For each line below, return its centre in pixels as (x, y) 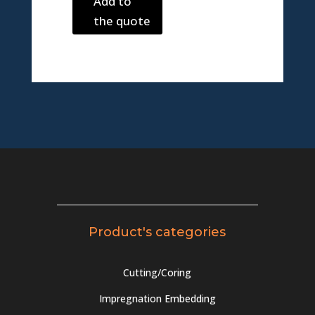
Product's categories (157, 232)
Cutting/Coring (157, 272)
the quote (122, 20)
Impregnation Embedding (157, 298)
